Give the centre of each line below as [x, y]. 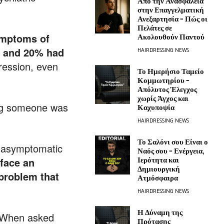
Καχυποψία [156, 108]
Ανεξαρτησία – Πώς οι [173, 19]
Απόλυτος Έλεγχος [167, 90]
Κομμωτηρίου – [164, 81]
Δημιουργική [159, 169]
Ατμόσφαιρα [158, 178]
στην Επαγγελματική [171, 10]
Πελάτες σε [155, 28]
